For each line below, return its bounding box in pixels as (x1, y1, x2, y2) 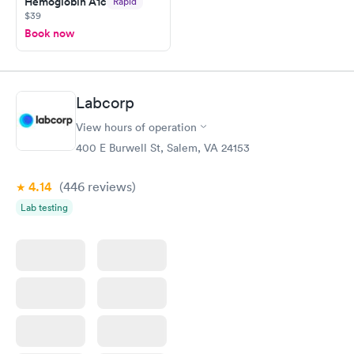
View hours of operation (76, 119, 197, 134)
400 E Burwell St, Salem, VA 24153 (76, 140, 250, 155)
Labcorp (76, 92, 134, 112)
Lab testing (21, 200, 68, 214)
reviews (85, 178, 132, 194)
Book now (24, 25, 74, 41)
